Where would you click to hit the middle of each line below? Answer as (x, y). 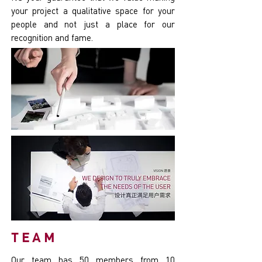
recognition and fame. (52, 37)
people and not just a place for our (93, 24)
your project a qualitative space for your (93, 11)
